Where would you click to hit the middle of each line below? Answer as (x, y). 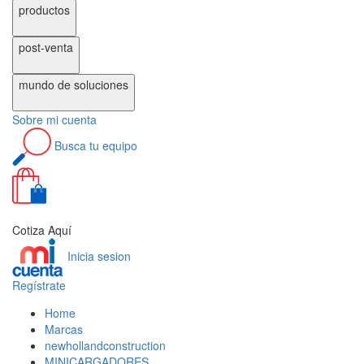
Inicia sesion (99, 256)
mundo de (46, 85)
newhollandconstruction (105, 346)
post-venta (46, 48)
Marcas (64, 329)
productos (44, 10)
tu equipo (113, 145)
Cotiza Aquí (42, 230)
